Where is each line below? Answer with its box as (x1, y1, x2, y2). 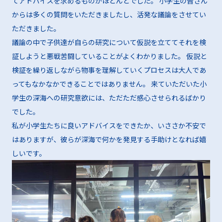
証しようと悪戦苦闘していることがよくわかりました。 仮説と (11, 51, 207, 61)
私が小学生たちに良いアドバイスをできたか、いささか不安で (11, 120, 206, 131)
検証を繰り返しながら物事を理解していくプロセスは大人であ (11, 65, 206, 75)
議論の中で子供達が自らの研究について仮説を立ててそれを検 (11, 37, 206, 48)
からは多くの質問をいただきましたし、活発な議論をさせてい (11, 9, 206, 20)
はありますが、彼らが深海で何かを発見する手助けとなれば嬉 (11, 134, 206, 145)
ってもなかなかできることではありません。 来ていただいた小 (11, 79, 207, 89)
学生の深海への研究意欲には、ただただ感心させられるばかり (11, 93, 206, 103)
